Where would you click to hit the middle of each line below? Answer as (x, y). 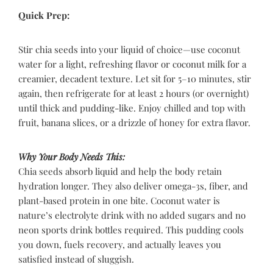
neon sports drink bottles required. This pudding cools (131, 229)
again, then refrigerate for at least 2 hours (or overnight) (133, 93)
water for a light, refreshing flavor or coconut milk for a (132, 64)
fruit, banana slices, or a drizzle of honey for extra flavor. (134, 122)
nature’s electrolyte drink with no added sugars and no (132, 215)
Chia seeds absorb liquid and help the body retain (120, 171)
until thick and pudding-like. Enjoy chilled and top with (132, 108)
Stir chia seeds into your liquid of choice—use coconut (129, 49)
